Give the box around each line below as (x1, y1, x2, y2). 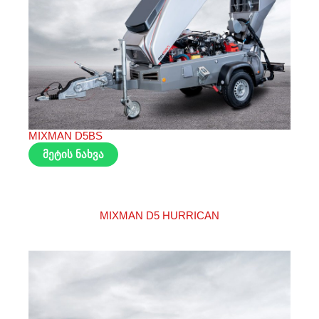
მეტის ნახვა (43, 149, 104, 161)
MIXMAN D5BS (28, 130, 103, 142)
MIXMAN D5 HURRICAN (100, 210, 219, 222)
